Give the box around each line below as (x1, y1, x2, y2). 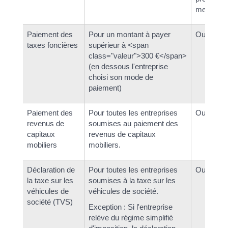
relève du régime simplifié (88, 213, 173, 222)
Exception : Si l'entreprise (88, 203, 173, 212)
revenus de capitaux (88, 129, 156, 138)
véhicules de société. (88, 186, 158, 195)
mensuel (195, 5, 224, 14)
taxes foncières (26, 40, 78, 49)
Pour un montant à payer (88, 30, 170, 39)
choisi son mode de (88, 72, 153, 81)
